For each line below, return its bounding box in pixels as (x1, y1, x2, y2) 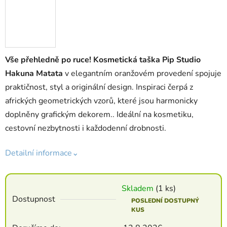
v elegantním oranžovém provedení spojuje (63, 67, 221, 79)
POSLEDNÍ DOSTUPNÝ (131, 196, 199, 205)
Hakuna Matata (5, 67, 63, 79)
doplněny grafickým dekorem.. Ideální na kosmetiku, (5, 108, 194, 120)
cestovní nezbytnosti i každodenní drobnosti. (5, 122, 166, 134)
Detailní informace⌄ (5, 147, 79, 159)
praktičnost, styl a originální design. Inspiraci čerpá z (5, 81, 193, 93)
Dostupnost (12, 193, 55, 205)
